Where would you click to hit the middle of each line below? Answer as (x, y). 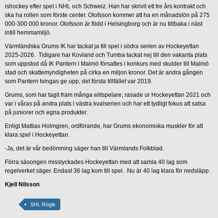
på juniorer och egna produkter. (46, 113)
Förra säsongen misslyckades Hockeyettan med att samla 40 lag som (96, 162)
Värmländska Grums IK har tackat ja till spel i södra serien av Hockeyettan (102, 46)
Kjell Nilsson (22, 185)
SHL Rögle (43, 205)
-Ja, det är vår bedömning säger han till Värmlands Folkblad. (84, 149)
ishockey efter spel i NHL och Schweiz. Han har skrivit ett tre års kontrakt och (105, 7)
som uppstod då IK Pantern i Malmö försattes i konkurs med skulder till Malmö (107, 64)
